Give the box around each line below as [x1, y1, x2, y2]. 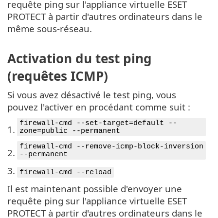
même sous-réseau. [7, 22, 92, 35]
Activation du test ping [7, 49, 152, 67]
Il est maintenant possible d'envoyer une [7, 182, 182, 195]
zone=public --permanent [19, 127, 120, 135]
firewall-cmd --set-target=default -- [19, 119, 177, 127]
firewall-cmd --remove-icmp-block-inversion [19, 142, 203, 150]
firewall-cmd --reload [19, 168, 111, 176]
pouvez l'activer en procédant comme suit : [7, 100, 190, 113]
